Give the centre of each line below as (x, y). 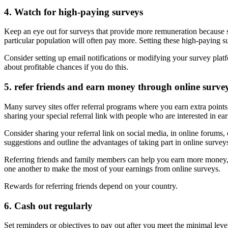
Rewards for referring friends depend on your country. (91, 186)
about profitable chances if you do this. (66, 67)
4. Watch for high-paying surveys (74, 12)
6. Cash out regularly (48, 206)
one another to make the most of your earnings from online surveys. (112, 168)
